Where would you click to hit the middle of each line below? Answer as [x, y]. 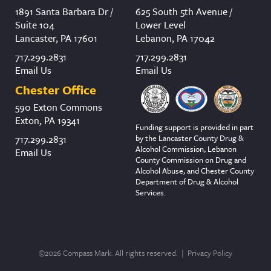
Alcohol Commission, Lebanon [186, 149]
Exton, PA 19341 [47, 121]
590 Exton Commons [59, 107]
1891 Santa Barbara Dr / [64, 11]
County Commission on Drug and [191, 159]
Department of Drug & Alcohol [187, 181]
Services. [151, 192]
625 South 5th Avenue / [184, 11]
